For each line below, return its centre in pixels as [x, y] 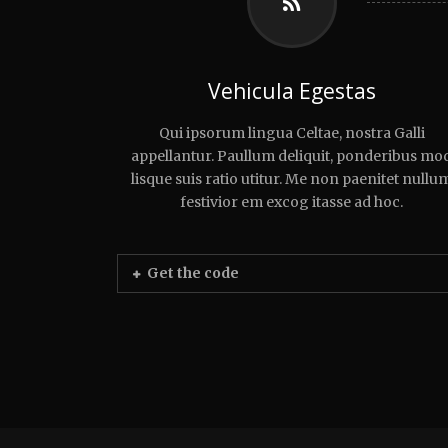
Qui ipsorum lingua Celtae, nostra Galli [291, 133]
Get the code [193, 273]
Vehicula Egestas [291, 91]
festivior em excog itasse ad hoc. [292, 202]
